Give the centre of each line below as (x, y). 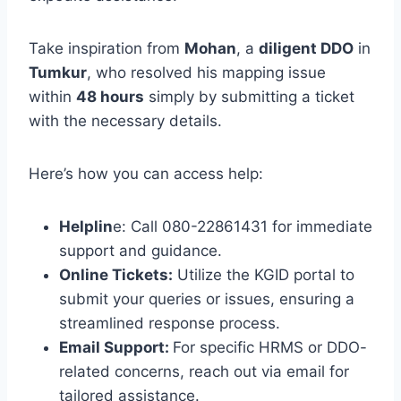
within (52, 96)
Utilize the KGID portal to (264, 274)
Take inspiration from (107, 48)
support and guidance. (141, 250)
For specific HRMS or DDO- (270, 347)
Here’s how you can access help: (146, 173)
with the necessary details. (125, 120)
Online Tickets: (116, 274)
